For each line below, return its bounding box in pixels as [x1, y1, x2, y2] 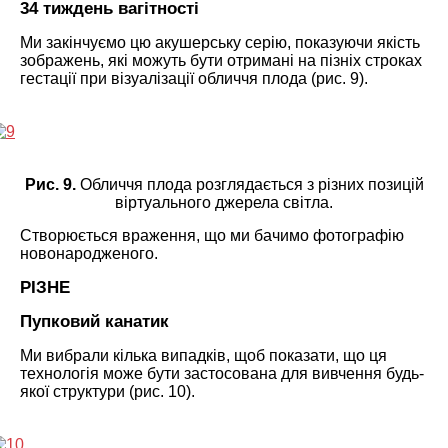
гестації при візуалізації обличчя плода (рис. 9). [20, 69, 368, 87]
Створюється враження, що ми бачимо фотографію [20, 226, 404, 244]
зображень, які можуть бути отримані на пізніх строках [20, 51, 422, 69]
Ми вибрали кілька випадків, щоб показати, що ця [20, 346, 387, 364]
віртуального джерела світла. [115, 193, 333, 211]
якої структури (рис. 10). [20, 382, 195, 400]
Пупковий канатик [20, 311, 169, 331]
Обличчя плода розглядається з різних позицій [75, 175, 424, 193]
